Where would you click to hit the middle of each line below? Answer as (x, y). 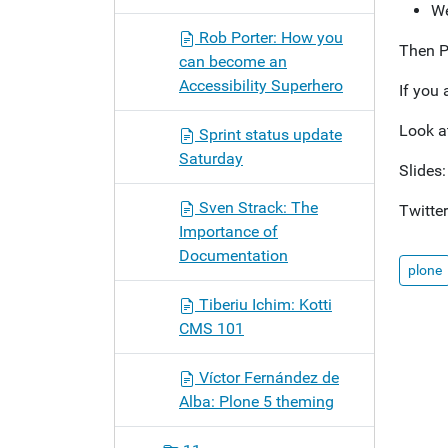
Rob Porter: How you (269, 37)
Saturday (211, 158)
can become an (233, 61)
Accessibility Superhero (261, 85)
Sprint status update (268, 134)
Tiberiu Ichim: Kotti (263, 304)
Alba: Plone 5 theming (256, 401)
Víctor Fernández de (267, 377)
